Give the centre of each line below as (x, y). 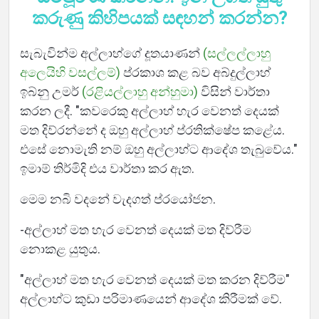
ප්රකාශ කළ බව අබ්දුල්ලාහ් (195, 72)
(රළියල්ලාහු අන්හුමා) (140, 91)
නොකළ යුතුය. (60, 249)
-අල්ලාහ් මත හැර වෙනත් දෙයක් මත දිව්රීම (136, 230)
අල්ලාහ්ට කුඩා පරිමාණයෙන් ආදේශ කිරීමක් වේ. (151, 299)
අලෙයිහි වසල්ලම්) (70, 72)
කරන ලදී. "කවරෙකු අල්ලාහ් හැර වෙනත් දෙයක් (150, 111)
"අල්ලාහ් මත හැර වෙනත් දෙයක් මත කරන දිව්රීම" (155, 279)
